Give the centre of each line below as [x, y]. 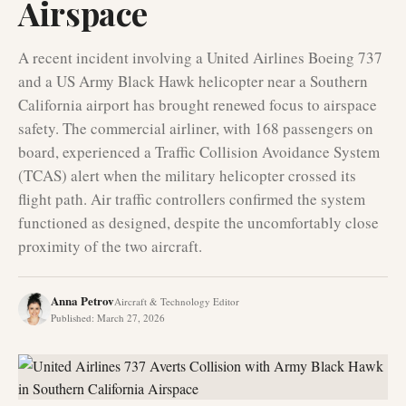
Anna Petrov [82, 300]
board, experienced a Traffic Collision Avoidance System [199, 152]
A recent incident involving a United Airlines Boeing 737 [200, 58]
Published [71, 318]
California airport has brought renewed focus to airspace [198, 105]
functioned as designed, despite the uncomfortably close [198, 222]
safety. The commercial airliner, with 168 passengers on [196, 128]
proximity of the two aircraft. [110, 246]
